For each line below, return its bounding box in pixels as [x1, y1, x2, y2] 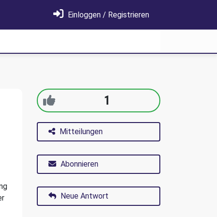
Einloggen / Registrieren [66, 10, 149, 19]
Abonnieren [61, 159, 98, 169]
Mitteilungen [60, 126, 103, 136]
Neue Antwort [59, 191, 108, 201]
